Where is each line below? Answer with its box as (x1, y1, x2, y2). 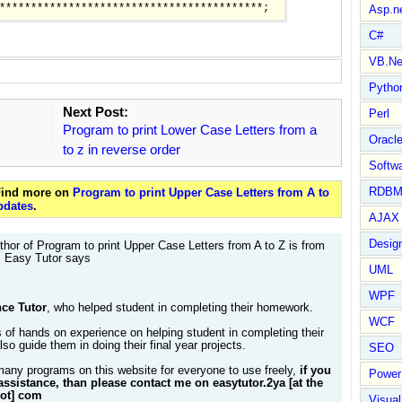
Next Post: (62, 104, 128, 120)
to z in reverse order (62, 142, 180, 158)
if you (300, 363, 331, 377)
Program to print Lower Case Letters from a (62, 122, 317, 138)
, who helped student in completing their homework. (47, 300, 313, 314)
